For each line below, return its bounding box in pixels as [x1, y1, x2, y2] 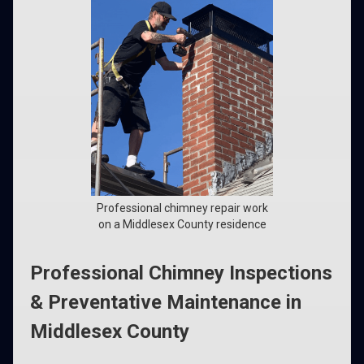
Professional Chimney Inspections [30, 262, 332, 284]
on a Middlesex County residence [97, 218, 266, 231]
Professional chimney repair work [96, 201, 268, 214]
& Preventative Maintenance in [30, 291, 301, 314]
